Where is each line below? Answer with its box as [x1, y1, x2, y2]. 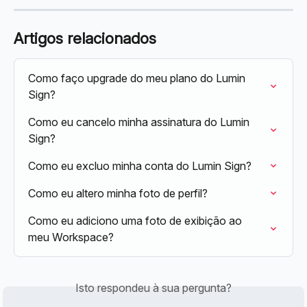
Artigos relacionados [14, 29, 156, 47]
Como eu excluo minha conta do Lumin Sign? [28, 158, 251, 173]
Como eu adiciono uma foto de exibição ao [28, 213, 245, 228]
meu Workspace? [28, 230, 114, 244]
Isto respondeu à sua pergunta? [75, 280, 232, 295]
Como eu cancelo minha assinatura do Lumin [28, 114, 252, 129]
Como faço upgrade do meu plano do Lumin [28, 71, 248, 85]
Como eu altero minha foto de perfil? [28, 186, 208, 200]
